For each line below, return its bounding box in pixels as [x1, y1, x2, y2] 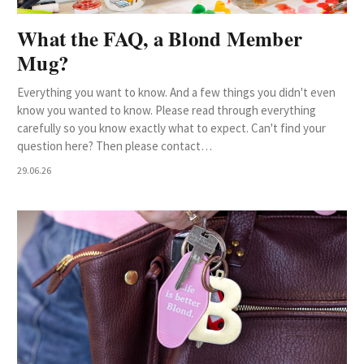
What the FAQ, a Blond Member [17, 24, 302, 54]
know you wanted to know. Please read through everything [17, 102, 316, 119]
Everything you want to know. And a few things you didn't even [17, 84, 336, 101]
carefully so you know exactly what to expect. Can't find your [17, 120, 326, 136]
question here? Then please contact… [17, 138, 212, 154]
